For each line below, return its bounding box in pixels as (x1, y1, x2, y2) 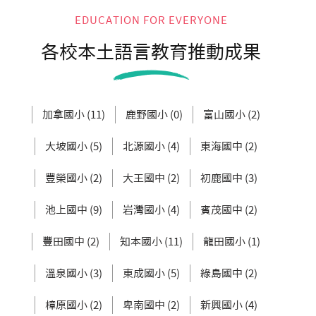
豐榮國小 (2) (45, 173, 102, 184)
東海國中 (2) (200, 141, 257, 152)
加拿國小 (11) (42, 109, 105, 121)
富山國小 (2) (203, 109, 260, 121)
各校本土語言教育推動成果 (41, 42, 261, 61)
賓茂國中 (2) (200, 205, 257, 216)
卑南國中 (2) (123, 300, 180, 311)
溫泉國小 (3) (45, 268, 102, 279)
